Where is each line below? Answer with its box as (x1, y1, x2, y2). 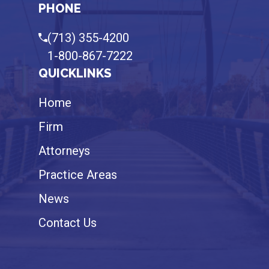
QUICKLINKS (38, 66, 112, 81)
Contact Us (38, 216, 97, 231)
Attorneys (38, 144, 90, 159)
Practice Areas (38, 168, 117, 183)
